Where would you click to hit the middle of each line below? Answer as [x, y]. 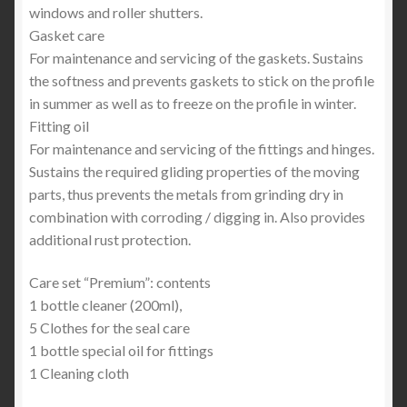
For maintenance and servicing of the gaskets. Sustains [196, 57]
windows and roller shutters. [116, 12]
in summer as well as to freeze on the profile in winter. [193, 103]
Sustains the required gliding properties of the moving [194, 171]
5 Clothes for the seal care [109, 328]
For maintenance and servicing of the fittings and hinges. [202, 148]
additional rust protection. [110, 239]
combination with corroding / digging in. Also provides [197, 216]
